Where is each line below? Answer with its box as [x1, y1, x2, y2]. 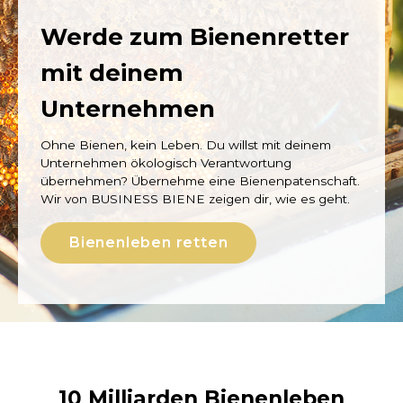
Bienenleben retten [69, 234, 228, 251]
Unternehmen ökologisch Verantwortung [40, 156, 291, 170]
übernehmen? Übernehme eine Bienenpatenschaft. [40, 174, 360, 188]
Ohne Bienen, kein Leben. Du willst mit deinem [40, 138, 331, 152]
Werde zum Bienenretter [40, 22, 349, 51]
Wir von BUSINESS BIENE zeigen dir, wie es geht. [40, 192, 350, 206]
